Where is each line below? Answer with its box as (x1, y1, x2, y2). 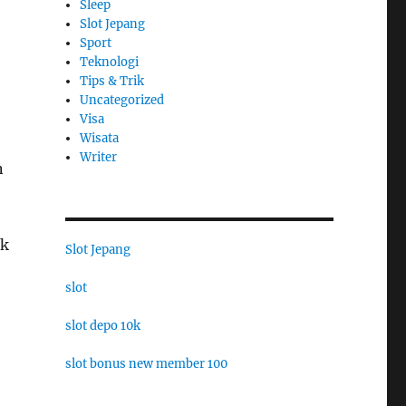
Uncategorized (80, 92, 165, 108)
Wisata (80, 130, 120, 146)
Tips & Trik (80, 72, 145, 89)
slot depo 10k (64, 317, 140, 333)
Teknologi (80, 53, 140, 70)
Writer (80, 149, 118, 165)
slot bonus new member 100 (64, 355, 227, 372)
